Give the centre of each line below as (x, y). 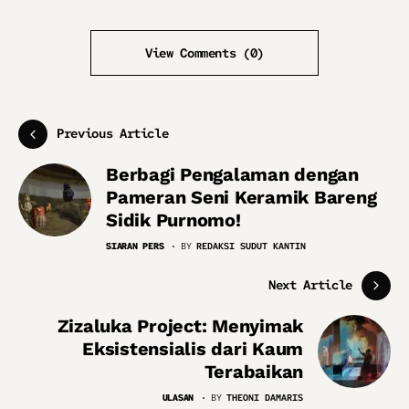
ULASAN (178, 397)
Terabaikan (253, 371)
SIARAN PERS (135, 246)
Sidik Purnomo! (173, 220)
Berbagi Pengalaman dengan (232, 174)
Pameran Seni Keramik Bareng (241, 197)
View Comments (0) (204, 52)
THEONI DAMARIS (265, 397)
